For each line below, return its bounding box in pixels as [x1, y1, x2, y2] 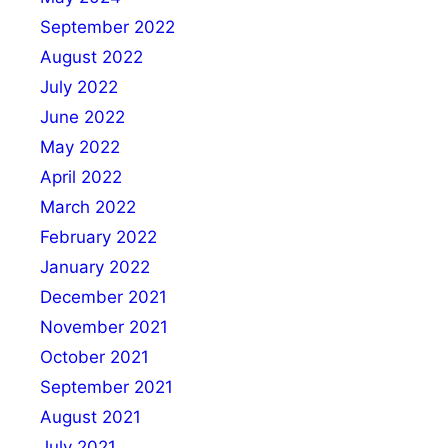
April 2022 [40, 166, 122, 187]
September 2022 [40, 16, 175, 37]
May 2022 [40, 136, 120, 157]
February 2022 [40, 226, 157, 247]
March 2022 [40, 196, 136, 217]
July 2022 [40, 76, 118, 97]
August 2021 [40, 406, 141, 427]
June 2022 [40, 106, 125, 127]
